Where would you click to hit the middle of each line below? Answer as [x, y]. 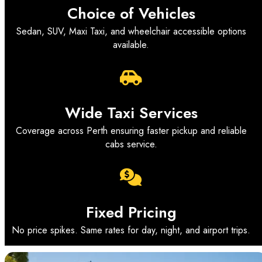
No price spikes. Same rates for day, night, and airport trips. [131, 230]
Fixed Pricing [131, 212]
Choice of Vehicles [131, 13]
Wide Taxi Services [131, 113]
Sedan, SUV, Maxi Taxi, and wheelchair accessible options [131, 31]
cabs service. [131, 144]
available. [131, 45]
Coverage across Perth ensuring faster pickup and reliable [131, 131]
